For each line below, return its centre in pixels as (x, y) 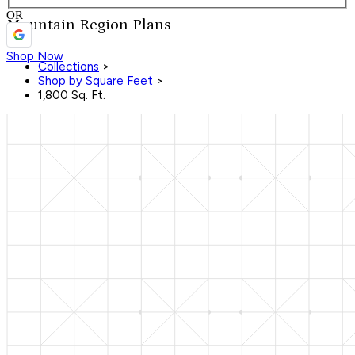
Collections (69, 67)
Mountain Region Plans (88, 24)
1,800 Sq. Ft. (72, 95)
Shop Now (35, 56)
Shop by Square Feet (95, 81)
